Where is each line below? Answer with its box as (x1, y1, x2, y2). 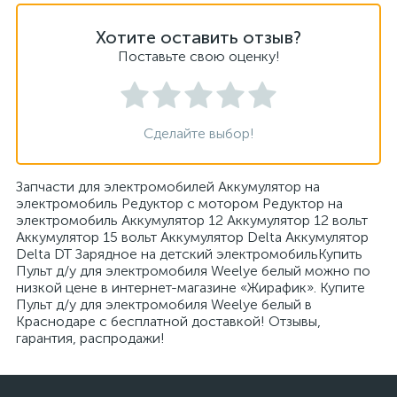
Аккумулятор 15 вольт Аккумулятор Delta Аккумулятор (16, 229, 369, 245)
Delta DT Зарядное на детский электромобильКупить (16, 245, 362, 262)
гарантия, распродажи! (16, 330, 165, 346)
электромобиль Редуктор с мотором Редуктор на (16, 195, 343, 212)
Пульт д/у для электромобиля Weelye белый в (16, 296, 312, 313)
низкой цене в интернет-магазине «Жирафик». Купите (16, 279, 365, 296)
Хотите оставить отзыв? (96, 27, 301, 48)
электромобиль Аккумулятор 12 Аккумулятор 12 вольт (16, 212, 368, 229)
